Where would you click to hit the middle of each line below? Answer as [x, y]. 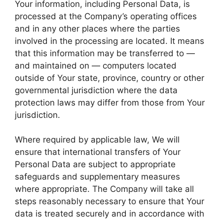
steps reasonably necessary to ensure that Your [110, 201]
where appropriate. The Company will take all [104, 189]
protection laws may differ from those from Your [110, 102]
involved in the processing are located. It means [110, 41]
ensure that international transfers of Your [98, 152]
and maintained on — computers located [96, 65]
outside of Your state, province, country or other [110, 78]
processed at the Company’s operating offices [106, 16]
